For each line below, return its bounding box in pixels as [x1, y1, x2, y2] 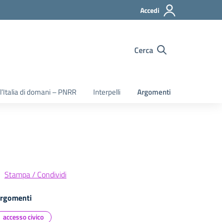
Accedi [140, 5, 160, 15]
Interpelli [93, 86, 120, 98]
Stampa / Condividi [4, 168, 66, 180]
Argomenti [137, 86, 171, 98]
